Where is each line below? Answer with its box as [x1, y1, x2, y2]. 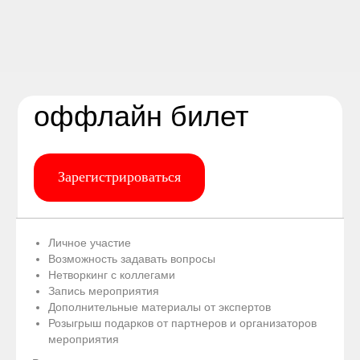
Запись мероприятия [48, 284, 159, 297]
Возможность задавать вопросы [48, 252, 215, 265]
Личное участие [48, 235, 131, 249]
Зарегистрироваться [58, 169, 182, 186]
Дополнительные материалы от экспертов [48, 300, 271, 313]
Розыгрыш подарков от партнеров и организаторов [48, 316, 317, 329]
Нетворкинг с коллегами [48, 268, 175, 281]
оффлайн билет [34, 99, 249, 133]
